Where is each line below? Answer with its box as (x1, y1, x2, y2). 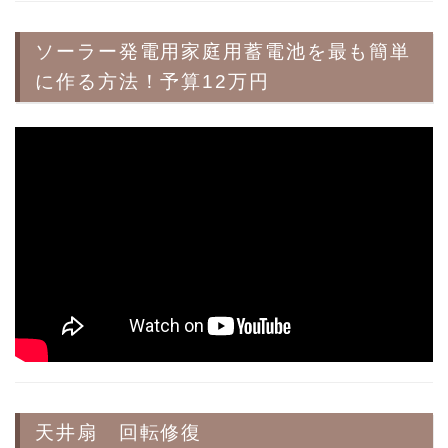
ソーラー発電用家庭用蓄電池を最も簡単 (35, 41, 412, 63)
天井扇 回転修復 (35, 422, 203, 444)
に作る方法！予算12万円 (35, 71, 270, 93)
